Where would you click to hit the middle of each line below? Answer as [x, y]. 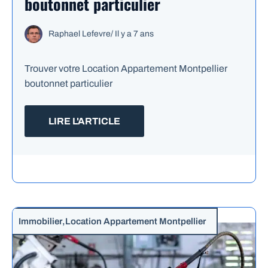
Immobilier [40, 222]
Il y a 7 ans [134, 34]
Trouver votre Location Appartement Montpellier [126, 69]
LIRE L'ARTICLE [84, 121]
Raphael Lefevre [80, 34]
